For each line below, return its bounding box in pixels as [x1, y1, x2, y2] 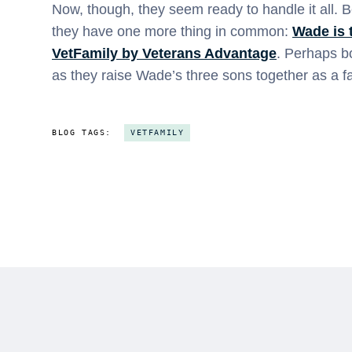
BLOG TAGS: [52, 128, 112, 137]
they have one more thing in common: [52, 24, 292, 40]
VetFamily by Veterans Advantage [52, 46, 277, 62]
